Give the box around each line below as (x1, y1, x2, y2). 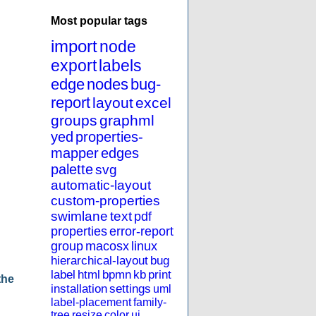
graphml (99, 112, 154, 129)
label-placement (51, 296, 131, 309)
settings (109, 282, 151, 296)
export (51, 56, 97, 75)
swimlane (51, 209, 108, 224)
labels (99, 56, 142, 75)
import (51, 37, 97, 56)
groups (51, 112, 97, 129)
